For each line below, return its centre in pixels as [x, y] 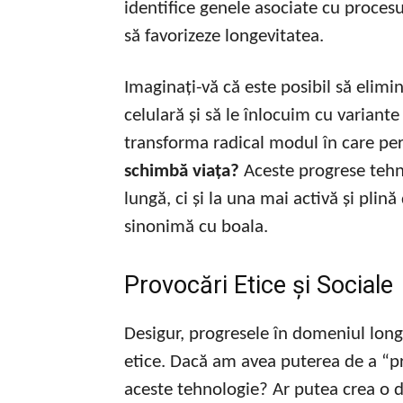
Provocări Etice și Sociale [259, 285]
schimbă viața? [182, 171]
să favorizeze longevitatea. [224, 36]
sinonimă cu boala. [196, 227]
